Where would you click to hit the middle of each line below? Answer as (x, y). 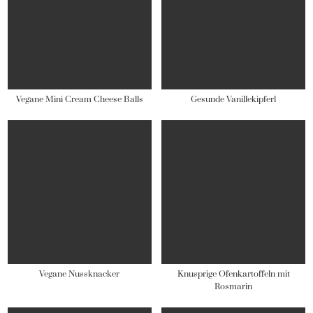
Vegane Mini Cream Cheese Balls (79, 99)
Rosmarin (234, 287)
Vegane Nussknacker (80, 275)
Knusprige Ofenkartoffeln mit (233, 275)
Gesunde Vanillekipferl (234, 99)
